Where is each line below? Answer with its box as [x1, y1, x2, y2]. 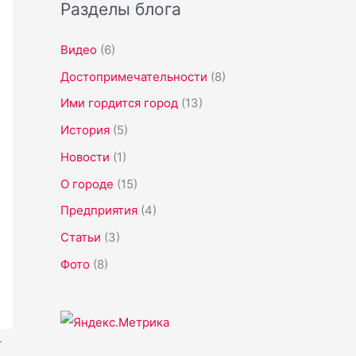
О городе [60, 176, 114, 192]
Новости [60, 149, 110, 164]
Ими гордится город [60, 95, 178, 111]
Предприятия [60, 203, 137, 219]
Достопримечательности [60, 68, 207, 84]
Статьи [60, 230, 101, 245]
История [60, 122, 110, 137]
